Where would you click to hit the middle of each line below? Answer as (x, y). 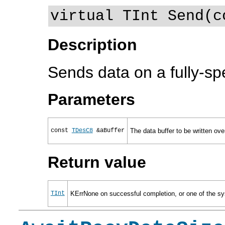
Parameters (91, 99)
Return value (97, 162)
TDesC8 (82, 131)
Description (92, 45)
